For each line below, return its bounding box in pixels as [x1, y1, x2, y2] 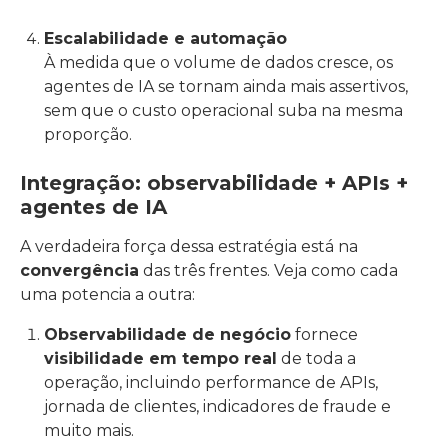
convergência [20, 261, 139, 280]
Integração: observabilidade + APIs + [20, 171, 408, 195]
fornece [291, 325, 358, 344]
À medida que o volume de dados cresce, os [44, 53, 393, 72]
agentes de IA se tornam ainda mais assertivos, [44, 77, 408, 96]
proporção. [44, 125, 132, 144]
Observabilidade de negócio [44, 325, 291, 344]
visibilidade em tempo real [44, 349, 277, 368]
